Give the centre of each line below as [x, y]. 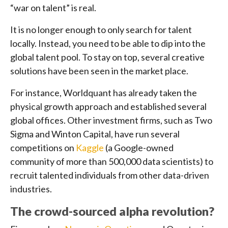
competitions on [43, 148]
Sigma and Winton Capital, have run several [95, 134]
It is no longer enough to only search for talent [101, 30]
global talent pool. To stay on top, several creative [107, 57]
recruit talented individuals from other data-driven [110, 175]
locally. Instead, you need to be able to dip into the [108, 44]
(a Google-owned [139, 148]
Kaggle [91, 148]
